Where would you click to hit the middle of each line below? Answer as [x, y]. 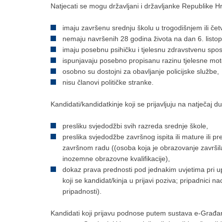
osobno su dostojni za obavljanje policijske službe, [141, 71]
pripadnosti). [82, 191]
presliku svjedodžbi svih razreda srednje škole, [135, 126]
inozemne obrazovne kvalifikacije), [116, 159]
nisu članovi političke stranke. [108, 82]
